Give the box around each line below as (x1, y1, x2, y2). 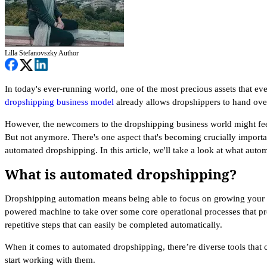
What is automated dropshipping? (5, 164, 237, 184)
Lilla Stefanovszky (5, 49, 58, 57)
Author (58, 49, 79, 57)
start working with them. (5, 255, 95, 265)
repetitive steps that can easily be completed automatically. (5, 220, 222, 230)
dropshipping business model (5, 97, 114, 107)
